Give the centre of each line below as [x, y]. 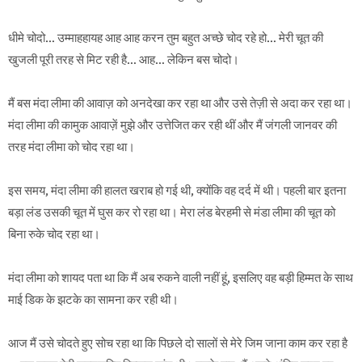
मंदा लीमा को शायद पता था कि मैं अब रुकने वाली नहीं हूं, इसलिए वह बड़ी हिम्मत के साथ [181, 278]
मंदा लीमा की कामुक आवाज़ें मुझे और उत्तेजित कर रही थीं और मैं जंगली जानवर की [173, 126]
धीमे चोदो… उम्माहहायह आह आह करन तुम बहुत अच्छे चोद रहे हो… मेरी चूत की [166, 38]
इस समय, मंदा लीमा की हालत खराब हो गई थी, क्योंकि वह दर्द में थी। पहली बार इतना [177, 191]
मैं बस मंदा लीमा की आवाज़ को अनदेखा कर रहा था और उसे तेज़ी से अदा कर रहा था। [180, 104]
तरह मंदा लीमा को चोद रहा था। [72, 147]
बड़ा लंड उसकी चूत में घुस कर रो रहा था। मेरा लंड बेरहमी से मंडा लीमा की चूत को [172, 213]
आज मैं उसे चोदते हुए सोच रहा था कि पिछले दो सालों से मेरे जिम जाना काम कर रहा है [178, 344]
